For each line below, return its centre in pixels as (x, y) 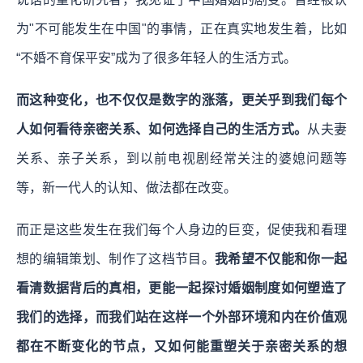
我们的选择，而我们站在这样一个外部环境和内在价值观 (181, 317)
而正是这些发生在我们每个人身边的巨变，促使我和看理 (181, 229)
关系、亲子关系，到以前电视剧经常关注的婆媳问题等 (181, 158)
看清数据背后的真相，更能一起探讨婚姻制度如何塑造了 (181, 288)
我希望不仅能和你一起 (281, 258)
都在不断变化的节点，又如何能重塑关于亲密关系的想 (181, 346)
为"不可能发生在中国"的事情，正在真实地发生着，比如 (181, 28)
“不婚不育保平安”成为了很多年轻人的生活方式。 (156, 58)
